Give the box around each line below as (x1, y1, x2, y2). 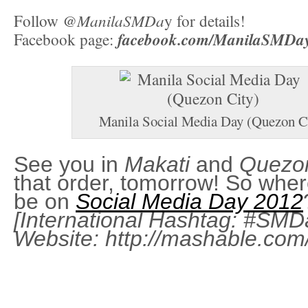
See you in (14, 152, 124, 177)
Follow (14, 10, 63, 31)
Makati (124, 152, 196, 177)
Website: (14, 226, 105, 252)
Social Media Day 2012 (76, 189, 303, 214)
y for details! (164, 10, 245, 31)
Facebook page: (14, 28, 118, 49)
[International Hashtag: (14, 208, 243, 233)
